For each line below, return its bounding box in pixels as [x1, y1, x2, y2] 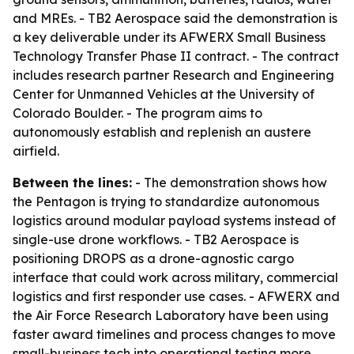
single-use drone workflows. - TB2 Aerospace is [13, 232, 299, 247]
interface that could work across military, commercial [13, 269, 338, 285]
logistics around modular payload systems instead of [13, 213, 336, 228]
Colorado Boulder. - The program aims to [13, 105, 262, 121]
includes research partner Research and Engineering [13, 67, 334, 83]
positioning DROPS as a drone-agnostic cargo [13, 250, 294, 266]
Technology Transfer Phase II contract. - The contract [13, 48, 339, 64]
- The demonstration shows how [132, 175, 327, 190]
